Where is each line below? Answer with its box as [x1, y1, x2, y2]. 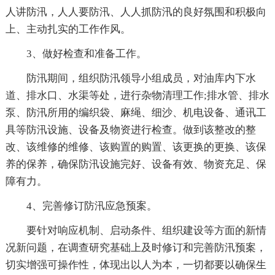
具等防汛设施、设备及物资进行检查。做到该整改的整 [5, 124, 256, 136]
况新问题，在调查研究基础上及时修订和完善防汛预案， [5, 242, 266, 254]
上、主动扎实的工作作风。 [5, 23, 131, 36]
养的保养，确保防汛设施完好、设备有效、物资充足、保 [5, 158, 266, 171]
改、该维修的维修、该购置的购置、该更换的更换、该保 [5, 141, 266, 153]
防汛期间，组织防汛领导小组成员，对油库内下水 [26, 72, 256, 85]
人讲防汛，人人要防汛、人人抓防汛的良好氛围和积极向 [5, 6, 266, 18]
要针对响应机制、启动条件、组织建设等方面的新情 [26, 225, 266, 237]
